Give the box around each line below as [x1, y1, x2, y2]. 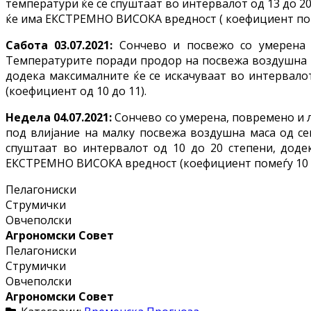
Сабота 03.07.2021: [6, 37, 119, 53]
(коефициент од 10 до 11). [6, 83, 146, 99]
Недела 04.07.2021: [6, 110, 115, 126]
